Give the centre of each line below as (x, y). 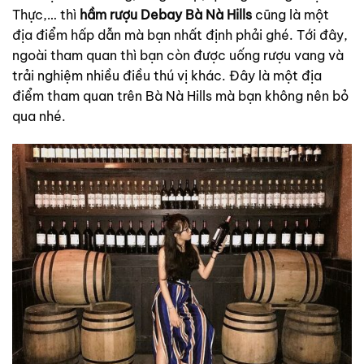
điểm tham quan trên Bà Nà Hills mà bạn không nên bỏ (180, 95)
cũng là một (292, 14)
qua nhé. (39, 116)
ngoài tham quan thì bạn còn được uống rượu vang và (178, 55)
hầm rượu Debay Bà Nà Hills (167, 14)
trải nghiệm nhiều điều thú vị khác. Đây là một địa (167, 75)
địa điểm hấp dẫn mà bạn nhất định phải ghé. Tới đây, (180, 35)
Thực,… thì (46, 14)
